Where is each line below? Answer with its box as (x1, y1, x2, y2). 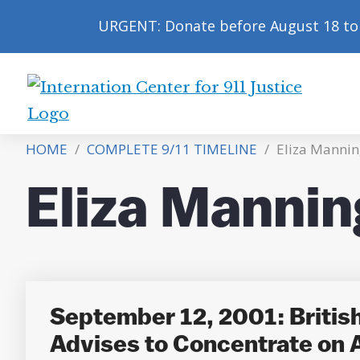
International (29, 96, 134, 115)
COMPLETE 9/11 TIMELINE (80, 140, 252, 158)
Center (29, 122, 84, 141)
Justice (29, 202, 81, 221)
